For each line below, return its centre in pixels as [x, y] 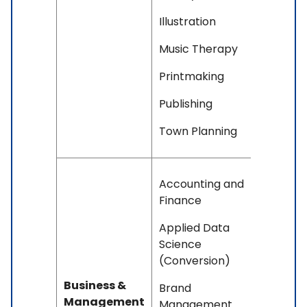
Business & [95, 285]
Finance [180, 200]
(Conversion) [195, 260]
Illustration [187, 21]
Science [180, 244]
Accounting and [201, 184]
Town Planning [198, 131]
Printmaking [192, 76]
